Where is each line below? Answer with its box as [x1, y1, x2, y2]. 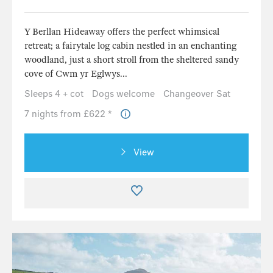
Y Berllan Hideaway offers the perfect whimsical [24, 26, 219, 37]
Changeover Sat [163, 88, 230, 99]
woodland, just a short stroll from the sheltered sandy [24, 54, 239, 65]
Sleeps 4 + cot [24, 88, 83, 99]
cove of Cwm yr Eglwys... [24, 68, 127, 79]
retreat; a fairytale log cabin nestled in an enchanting [24, 40, 236, 51]
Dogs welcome [92, 88, 155, 99]
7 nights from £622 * [24, 108, 115, 119]
